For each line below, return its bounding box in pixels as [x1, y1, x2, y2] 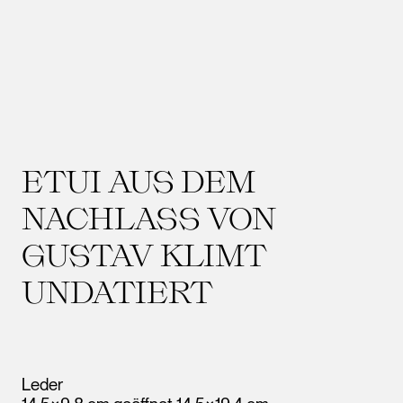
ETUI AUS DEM [22, 162, 255, 199]
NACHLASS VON [22, 199, 276, 236]
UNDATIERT [22, 273, 213, 309]
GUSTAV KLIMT [22, 236, 267, 273]
